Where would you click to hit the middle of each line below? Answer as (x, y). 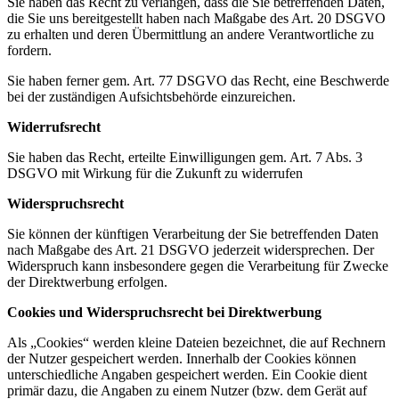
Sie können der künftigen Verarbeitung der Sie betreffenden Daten (193, 233)
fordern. (29, 50)
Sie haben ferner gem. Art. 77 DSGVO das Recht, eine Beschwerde (198, 80)
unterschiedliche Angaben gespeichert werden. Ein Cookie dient (187, 374)
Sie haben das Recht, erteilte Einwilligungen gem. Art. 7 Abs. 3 (185, 157)
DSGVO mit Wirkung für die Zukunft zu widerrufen (155, 173)
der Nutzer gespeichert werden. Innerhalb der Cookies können (182, 358)
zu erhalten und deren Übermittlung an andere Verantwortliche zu (191, 34)
